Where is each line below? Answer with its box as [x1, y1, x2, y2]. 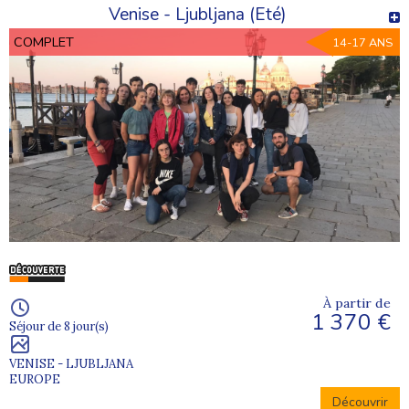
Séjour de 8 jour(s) [9, 318, 109, 334]
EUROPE [9, 371, 60, 387]
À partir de [323, 294, 391, 311]
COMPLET [14, 33, 74, 52]
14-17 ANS [332, 35, 393, 52]
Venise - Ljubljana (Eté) [109, 3, 287, 27]
